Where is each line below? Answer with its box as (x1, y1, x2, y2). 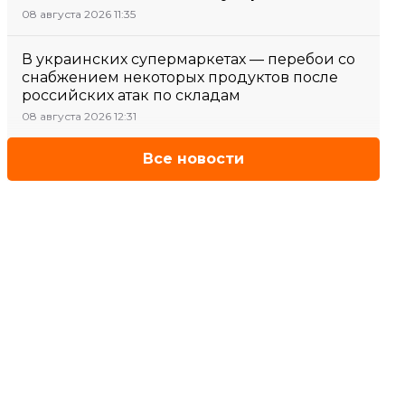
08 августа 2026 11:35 (22, 7, 136, 21)
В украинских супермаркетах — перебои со (22, 51, 355, 68)
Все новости (143, 150, 244, 167)
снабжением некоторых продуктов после (22, 69, 338, 86)
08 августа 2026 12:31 (22, 109, 137, 123)
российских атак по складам (22, 87, 240, 104)
